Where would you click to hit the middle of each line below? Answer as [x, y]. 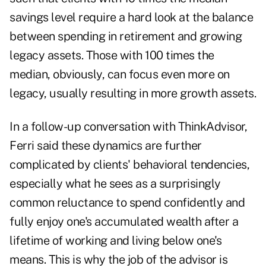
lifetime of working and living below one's [115, 241]
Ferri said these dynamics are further [106, 146]
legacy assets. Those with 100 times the [112, 56]
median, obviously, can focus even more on [120, 75]
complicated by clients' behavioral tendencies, [129, 165]
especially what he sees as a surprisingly [115, 184]
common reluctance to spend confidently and [127, 203]
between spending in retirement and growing [126, 37]
